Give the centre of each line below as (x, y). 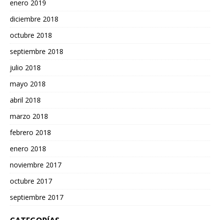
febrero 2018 (30, 132)
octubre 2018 (31, 35)
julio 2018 (25, 67)
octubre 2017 (31, 181)
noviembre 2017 (36, 165)
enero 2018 (28, 148)
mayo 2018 (28, 83)
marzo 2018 (29, 116)
